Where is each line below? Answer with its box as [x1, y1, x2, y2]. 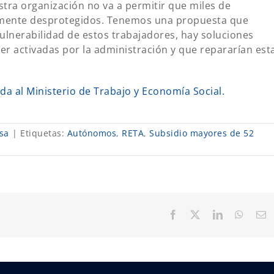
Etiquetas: [20, 127, 67, 139]
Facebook [177, 209, 218, 220]
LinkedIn [222, 209, 260, 220]
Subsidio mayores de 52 [149, 127, 254, 139]
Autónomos [67, 127, 116, 139]
